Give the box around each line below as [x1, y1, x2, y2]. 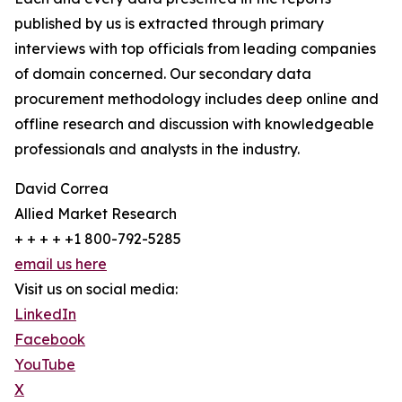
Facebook [14, 330, 85, 349]
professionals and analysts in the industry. [14, 140, 300, 159]
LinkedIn [14, 305, 76, 324]
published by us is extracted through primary [14, 14, 324, 33]
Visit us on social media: [14, 280, 178, 299]
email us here [14, 255, 107, 274]
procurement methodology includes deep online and [14, 90, 379, 109]
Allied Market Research [14, 205, 177, 223]
